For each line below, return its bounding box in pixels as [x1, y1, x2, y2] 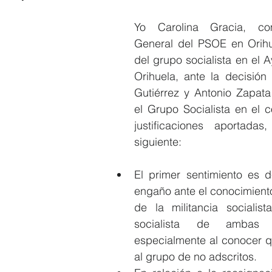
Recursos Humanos [88, 30, 168, 42]
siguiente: [134, 135, 182, 149]
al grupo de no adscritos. [134, 250, 263, 263]
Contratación [192, 30, 242, 42]
